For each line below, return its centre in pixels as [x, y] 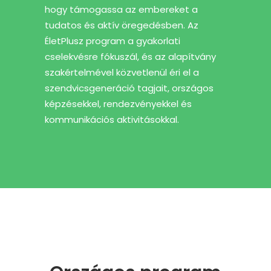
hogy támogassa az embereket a [121, 9]
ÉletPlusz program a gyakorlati [113, 41]
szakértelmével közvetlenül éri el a [122, 72]
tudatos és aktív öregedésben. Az [122, 25]
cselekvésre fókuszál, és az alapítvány [130, 56]
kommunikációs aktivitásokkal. [112, 119]
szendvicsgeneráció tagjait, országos [129, 88]
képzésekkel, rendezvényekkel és [118, 103]
